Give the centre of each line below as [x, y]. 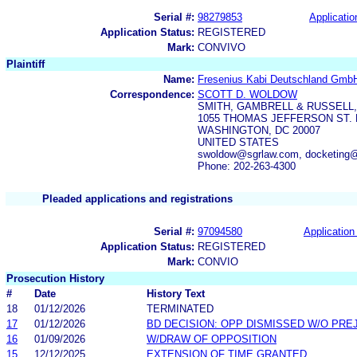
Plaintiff [25, 64]
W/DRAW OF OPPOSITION [212, 339]
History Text [176, 293]
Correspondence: [152, 94]
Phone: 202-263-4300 [247, 166]
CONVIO [218, 261]
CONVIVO [222, 47]
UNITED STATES [238, 142]
